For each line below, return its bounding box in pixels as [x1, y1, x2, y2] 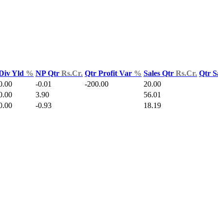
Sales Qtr [144, 69, 176, 77]
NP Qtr [36, 69, 61, 77]
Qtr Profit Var [85, 69, 134, 77]
